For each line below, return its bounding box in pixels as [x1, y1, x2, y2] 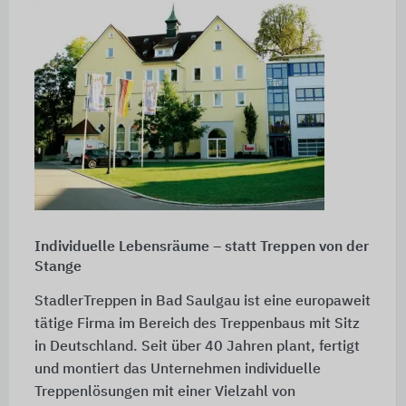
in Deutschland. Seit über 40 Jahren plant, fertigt [34, 339, 360, 354]
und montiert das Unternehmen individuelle [34, 362, 321, 377]
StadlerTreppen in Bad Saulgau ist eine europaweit [34, 294, 371, 309]
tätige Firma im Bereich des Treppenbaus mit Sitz [34, 316, 360, 332]
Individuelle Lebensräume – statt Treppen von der [34, 239, 369, 255]
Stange [34, 259, 82, 275]
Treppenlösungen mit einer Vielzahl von [34, 384, 295, 400]
